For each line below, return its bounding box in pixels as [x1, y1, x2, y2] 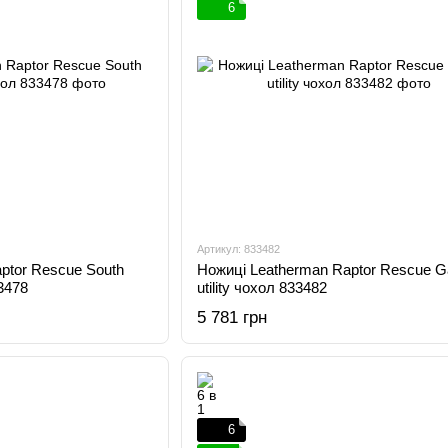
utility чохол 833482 [196, 279, 327, 296]
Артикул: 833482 [196, 243, 280, 255]
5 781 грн [196, 308, 267, 327]
